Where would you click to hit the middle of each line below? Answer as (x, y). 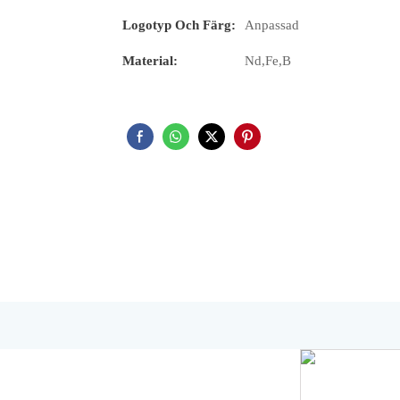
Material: (150, 61)
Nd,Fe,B (268, 61)
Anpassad (272, 25)
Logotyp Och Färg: (179, 25)
